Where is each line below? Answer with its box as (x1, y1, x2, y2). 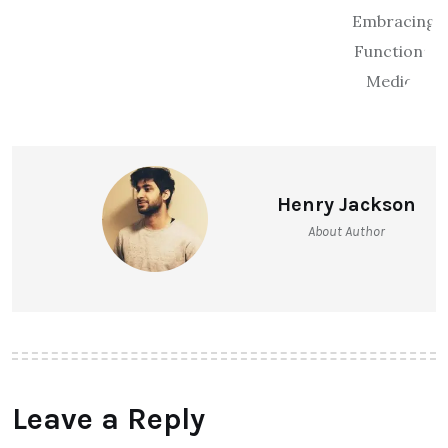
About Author (308, 222, 385, 240)
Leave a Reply (12, 400, 205, 437)
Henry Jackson (277, 192, 416, 216)
